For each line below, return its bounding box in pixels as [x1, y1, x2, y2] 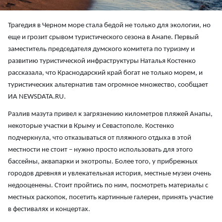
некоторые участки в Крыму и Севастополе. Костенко [8, 122, 174, 130]
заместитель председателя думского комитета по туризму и [8, 46, 195, 54]
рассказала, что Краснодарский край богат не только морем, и [8, 69, 203, 77]
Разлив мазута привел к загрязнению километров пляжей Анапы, [8, 111, 213, 118]
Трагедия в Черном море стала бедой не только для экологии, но [8, 22, 211, 30]
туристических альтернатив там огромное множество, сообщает [8, 81, 208, 89]
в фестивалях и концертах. [8, 206, 90, 214]
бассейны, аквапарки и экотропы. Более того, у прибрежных [8, 158, 198, 166]
